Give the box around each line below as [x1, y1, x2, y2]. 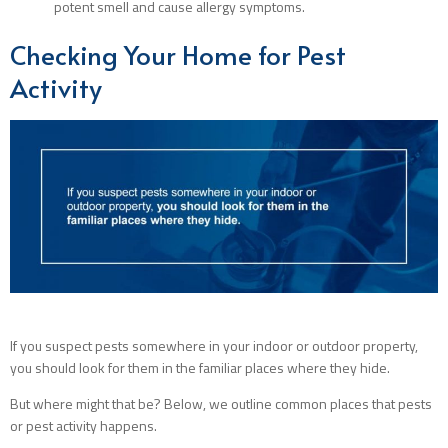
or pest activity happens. [10, 415, 157, 437]
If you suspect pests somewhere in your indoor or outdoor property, [10, 335, 418, 357]
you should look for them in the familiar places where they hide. [10, 357, 390, 379]
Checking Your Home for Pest [10, 35, 346, 72]
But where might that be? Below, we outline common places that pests [10, 393, 432, 415]
